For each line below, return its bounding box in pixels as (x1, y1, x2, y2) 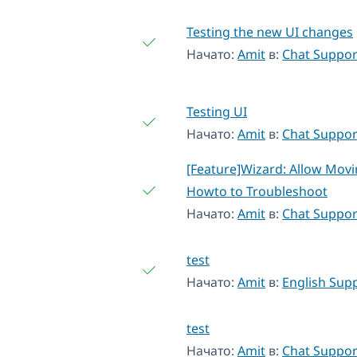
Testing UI (186, 102, 247, 120)
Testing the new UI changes (186, 22, 353, 41)
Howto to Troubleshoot (186, 182, 328, 200)
